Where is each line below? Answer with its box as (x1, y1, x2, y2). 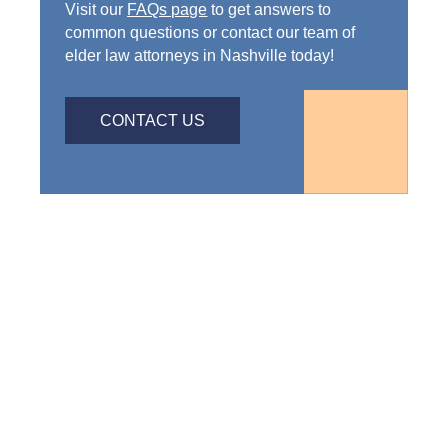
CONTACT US (100, 112, 206, 130)
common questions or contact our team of (65, 24, 356, 42)
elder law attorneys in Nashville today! (65, 47, 335, 65)
